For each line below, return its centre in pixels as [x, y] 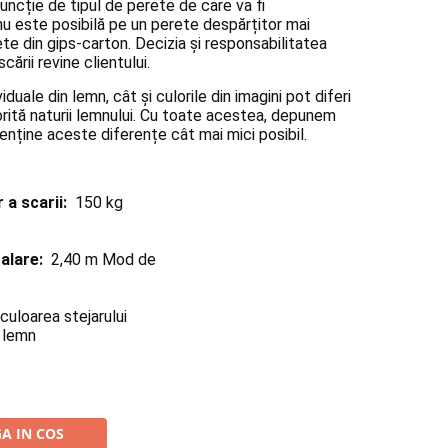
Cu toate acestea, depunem [238, 116]
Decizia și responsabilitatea [231, 44]
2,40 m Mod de [99, 260]
